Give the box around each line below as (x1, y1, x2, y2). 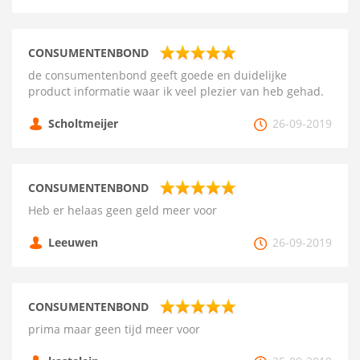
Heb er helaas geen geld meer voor (28, 202, 217, 218)
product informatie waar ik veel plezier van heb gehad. (28, 84, 324, 99)
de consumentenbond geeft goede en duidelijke (28, 67, 287, 83)
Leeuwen (48, 235, 98, 250)
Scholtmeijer (48, 116, 118, 131)
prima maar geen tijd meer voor (28, 321, 200, 337)
